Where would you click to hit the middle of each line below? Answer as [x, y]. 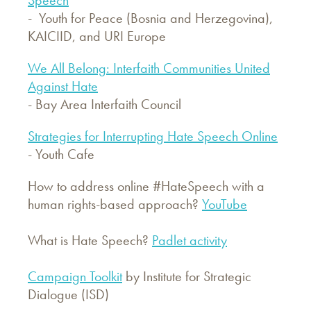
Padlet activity [190, 240]
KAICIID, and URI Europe [97, 36]
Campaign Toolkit [75, 276]
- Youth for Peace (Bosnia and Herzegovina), [150, 18]
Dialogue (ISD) [68, 294]
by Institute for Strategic [187, 276]
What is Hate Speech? [90, 240]
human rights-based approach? [115, 204]
